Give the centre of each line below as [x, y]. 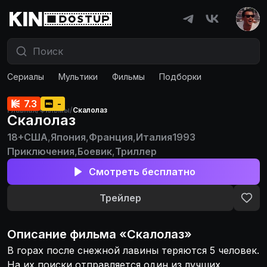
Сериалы [26, 77]
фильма [93, 234]
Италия [154, 137]
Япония [68, 137]
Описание [38, 234]
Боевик [95, 151]
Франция [111, 137]
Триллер [136, 151]
